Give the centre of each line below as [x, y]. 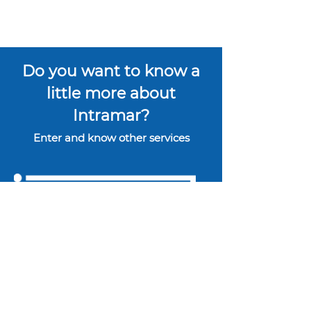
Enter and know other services [111, 138]
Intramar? [111, 116]
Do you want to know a [111, 71]
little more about [111, 93]
